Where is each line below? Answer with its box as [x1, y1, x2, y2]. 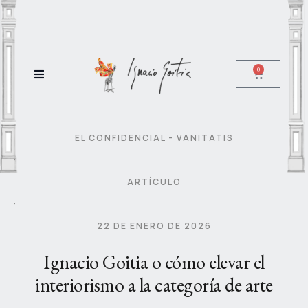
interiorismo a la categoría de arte [35, 272, 273, 297]
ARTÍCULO [126, 176, 181, 188]
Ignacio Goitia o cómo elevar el [43, 250, 265, 274]
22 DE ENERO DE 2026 [96, 220, 212, 232]
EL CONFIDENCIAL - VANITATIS [74, 132, 234, 144]
